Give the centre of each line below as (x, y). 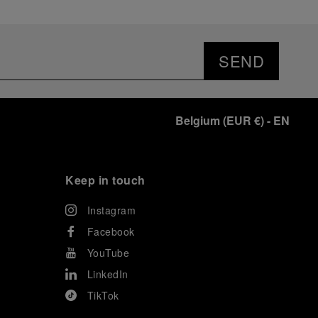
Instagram (111, 210)
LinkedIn (108, 274)
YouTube (108, 253)
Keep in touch (105, 180)
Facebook (111, 231)
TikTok (103, 295)
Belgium (198, 120)
